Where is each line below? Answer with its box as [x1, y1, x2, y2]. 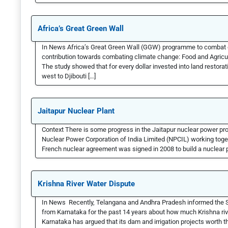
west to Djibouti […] [42, 72, 96, 80]
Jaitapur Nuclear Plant [38, 106, 115, 116]
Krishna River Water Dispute [38, 179, 135, 189]
